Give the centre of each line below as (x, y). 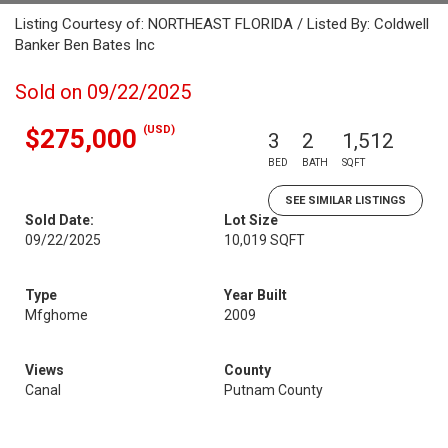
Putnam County (273, 390)
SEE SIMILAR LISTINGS (345, 200)
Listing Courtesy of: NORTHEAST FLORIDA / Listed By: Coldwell (222, 24)
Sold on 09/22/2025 (103, 92)
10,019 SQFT (264, 240)
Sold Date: (59, 220)
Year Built (255, 295)
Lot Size (251, 220)
